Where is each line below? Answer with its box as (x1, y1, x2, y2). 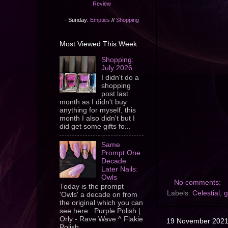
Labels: (167, 189, 192, 197)
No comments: (174, 179, 223, 187)
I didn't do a (101, 73, 139, 81)
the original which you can (60, 199, 143, 207)
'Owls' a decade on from (60, 191, 137, 199)
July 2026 (101, 64, 133, 72)
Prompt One (101, 149, 141, 157)
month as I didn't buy (60, 98, 127, 106)
